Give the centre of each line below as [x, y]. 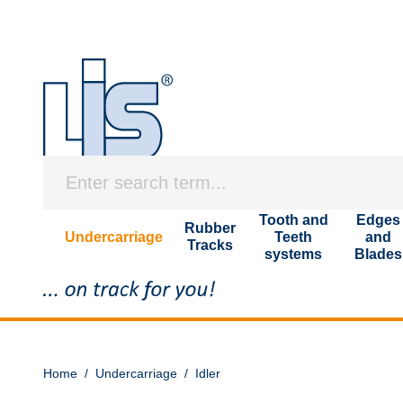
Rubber [210, 228]
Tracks [210, 245]
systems [294, 254]
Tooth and [293, 219]
